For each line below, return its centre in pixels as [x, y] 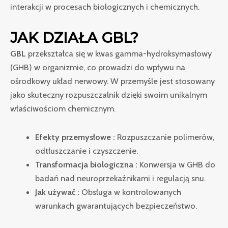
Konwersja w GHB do [177, 164]
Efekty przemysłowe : [75, 137]
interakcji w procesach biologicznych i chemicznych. [105, 7]
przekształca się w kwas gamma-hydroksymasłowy [119, 53]
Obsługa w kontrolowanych [131, 192]
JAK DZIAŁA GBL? [74, 37]
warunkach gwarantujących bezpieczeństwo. [116, 205]
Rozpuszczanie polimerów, [165, 137]
